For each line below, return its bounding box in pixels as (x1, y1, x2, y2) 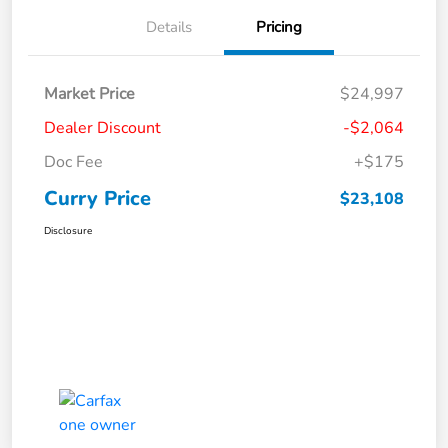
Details (146, 17, 192, 38)
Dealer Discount (44, 117, 161, 140)
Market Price (44, 83, 135, 106)
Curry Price (44, 185, 151, 213)
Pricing (256, 17, 302, 38)
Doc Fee (44, 151, 103, 174)
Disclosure (44, 224, 92, 239)
